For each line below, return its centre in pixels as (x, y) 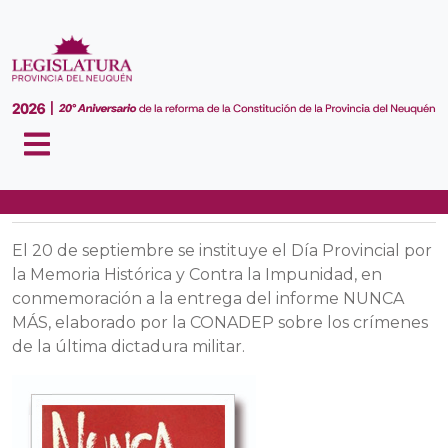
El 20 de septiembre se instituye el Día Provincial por (222, 250)
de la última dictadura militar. (128, 346)
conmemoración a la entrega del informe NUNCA (208, 298)
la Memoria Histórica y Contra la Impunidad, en (197, 274)
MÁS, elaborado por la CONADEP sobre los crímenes (220, 322)
